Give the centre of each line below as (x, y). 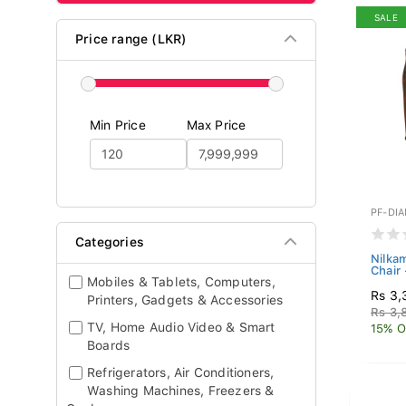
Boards (109, 345)
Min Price (118, 125)
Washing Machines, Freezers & (181, 391)
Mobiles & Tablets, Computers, (181, 282)
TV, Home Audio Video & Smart (181, 327)
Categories (110, 242)
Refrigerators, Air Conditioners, (181, 372)
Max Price (216, 125)
